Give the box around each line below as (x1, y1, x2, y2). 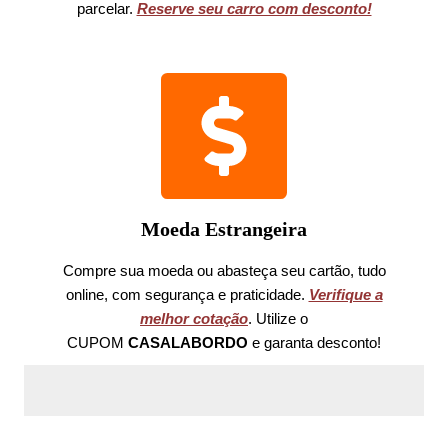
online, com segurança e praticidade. (65, 286, 309, 303)
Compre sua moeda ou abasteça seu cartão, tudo (62, 262, 386, 279)
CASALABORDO (128, 334, 252, 351)
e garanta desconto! (252, 334, 381, 351)
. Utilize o (248, 310, 308, 327)
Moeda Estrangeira (141, 218, 307, 240)
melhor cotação (140, 310, 248, 327)
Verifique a (308, 286, 383, 303)
